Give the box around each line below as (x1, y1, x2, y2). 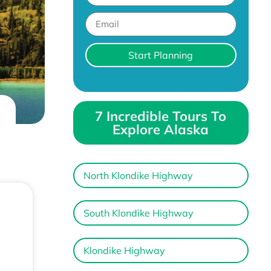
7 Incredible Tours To (95, 107, 227, 125)
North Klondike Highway (83, 169, 193, 181)
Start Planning (128, 48, 194, 61)
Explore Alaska (113, 120, 209, 138)
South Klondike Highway (83, 206, 194, 219)
